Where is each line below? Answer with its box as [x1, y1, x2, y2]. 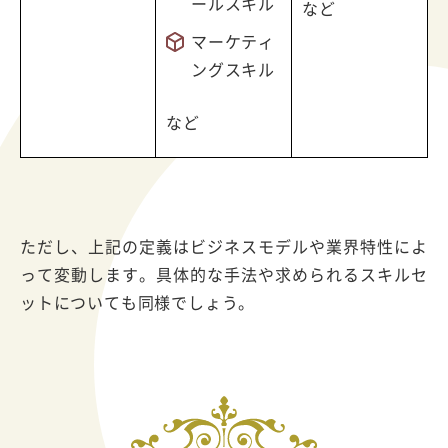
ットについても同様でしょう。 [20, 289, 256, 314]
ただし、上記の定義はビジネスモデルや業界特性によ [20, 233, 428, 258]
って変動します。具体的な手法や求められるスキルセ [20, 261, 428, 286]
